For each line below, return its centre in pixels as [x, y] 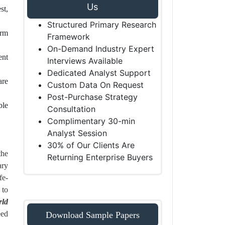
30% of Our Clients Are [91, 145]
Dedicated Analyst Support [99, 73]
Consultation [71, 109]
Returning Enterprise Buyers [100, 157]
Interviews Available [85, 61]
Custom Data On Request [95, 85]
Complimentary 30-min [91, 121]
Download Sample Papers [92, 215]
